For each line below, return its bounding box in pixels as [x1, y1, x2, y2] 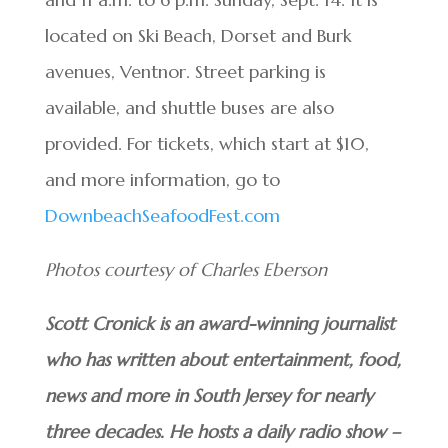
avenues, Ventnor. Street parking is [44, 59, 326, 83]
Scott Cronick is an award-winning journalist [44, 311, 395, 335]
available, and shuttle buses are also [44, 95, 334, 119]
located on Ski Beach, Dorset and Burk [44, 23, 352, 47]
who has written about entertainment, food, [44, 347, 401, 371]
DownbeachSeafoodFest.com [44, 203, 280, 227]
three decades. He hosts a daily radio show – [44, 419, 400, 443]
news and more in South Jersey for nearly [44, 383, 373, 407]
